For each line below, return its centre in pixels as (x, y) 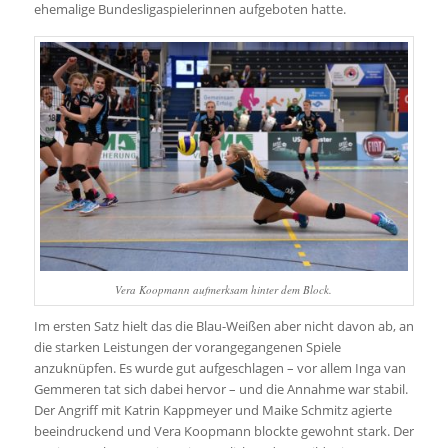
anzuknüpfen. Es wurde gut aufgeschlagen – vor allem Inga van (219, 367)
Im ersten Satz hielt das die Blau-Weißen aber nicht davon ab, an (223, 325)
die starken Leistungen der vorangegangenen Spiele (187, 346)
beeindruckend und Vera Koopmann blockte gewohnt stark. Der (223, 430)
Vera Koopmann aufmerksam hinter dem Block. (224, 289)
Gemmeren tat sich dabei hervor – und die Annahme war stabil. (220, 388)
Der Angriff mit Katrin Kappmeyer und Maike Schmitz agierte (212, 409)
